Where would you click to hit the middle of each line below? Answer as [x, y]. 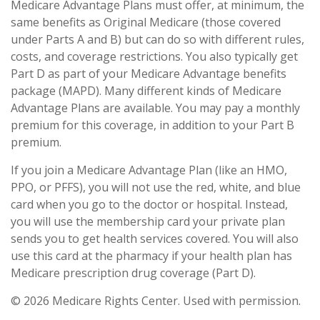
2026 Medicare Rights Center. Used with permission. [162, 301]
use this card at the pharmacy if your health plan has [151, 256]
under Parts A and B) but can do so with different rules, [157, 39]
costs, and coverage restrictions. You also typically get [154, 56]
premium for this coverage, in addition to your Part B [152, 125]
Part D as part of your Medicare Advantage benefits [149, 74]
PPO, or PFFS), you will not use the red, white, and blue [156, 187]
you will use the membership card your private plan [148, 221]
